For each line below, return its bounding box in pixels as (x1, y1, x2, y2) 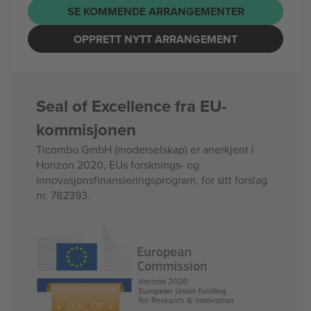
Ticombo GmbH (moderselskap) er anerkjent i (36, 142, 254, 157)
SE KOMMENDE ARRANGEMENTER (67, 3, 244, 19)
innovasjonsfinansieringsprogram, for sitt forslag (36, 172, 267, 187)
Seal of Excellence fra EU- (36, 94, 226, 118)
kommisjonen (36, 117, 136, 142)
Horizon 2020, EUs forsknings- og (36, 157, 199, 172)
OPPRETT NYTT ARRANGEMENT (74, 31, 237, 47)
